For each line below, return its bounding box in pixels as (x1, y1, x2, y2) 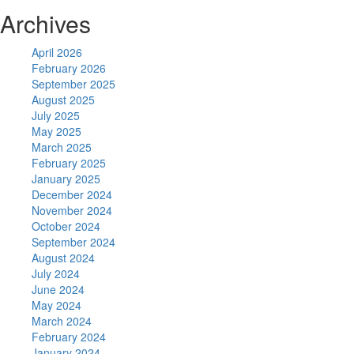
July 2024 (32, 265, 80, 282)
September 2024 (32, 234, 115, 250)
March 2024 (32, 313, 92, 330)
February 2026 (32, 60, 106, 77)
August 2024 (32, 250, 95, 266)
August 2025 (32, 92, 95, 108)
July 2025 (32, 107, 80, 124)
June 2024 (32, 281, 85, 298)
